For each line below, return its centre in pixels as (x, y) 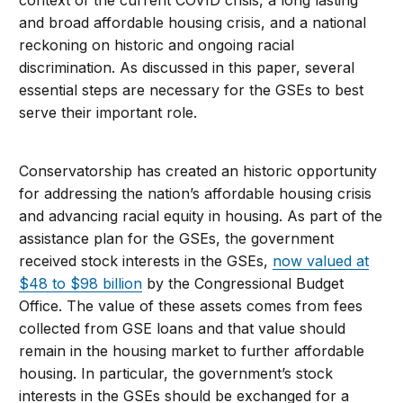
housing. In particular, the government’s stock (176, 374)
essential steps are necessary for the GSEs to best (192, 90)
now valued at (321, 261)
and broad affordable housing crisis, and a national (193, 23)
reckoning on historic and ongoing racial (157, 45)
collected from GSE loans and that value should (183, 329)
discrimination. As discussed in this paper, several (187, 68)
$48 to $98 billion (81, 284)
